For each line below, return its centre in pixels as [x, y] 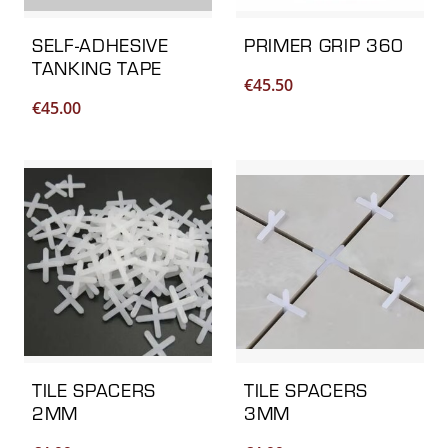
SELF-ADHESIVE [100, 45]
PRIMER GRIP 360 [324, 45]
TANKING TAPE [97, 68]
